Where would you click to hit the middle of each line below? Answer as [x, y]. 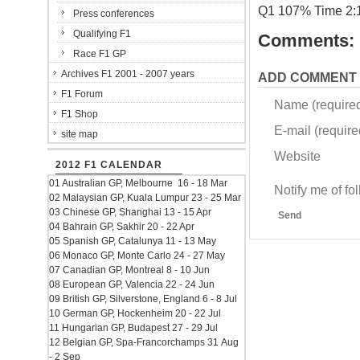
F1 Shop [80, 114]
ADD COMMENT [307, 77]
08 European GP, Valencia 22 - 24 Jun [132, 284]
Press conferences [114, 14]
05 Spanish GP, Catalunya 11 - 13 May [133, 241]
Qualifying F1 [102, 34]
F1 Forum [82, 94]
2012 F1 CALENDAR [109, 165]
